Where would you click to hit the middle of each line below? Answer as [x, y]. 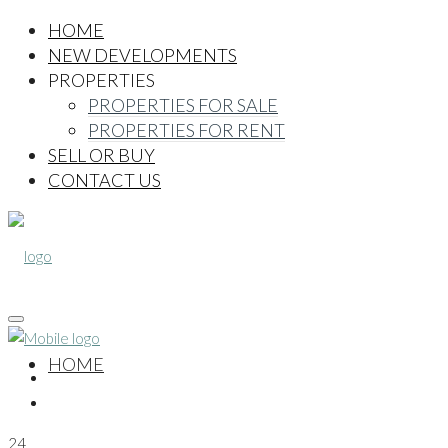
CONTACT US [104, 180]
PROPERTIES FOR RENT [186, 130]
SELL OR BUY [101, 155]
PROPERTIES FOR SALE [183, 105]
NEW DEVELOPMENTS [142, 55]
